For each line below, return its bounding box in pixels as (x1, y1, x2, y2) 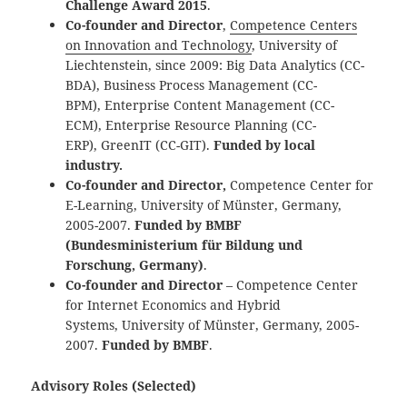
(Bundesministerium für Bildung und (65, 235, 303, 253)
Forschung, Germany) (65, 255, 204, 273)
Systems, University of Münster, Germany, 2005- (65, 315, 360, 333)
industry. (65, 155, 124, 174)
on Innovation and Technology (65, 35, 253, 54)
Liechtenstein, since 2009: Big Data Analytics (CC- (65, 55, 365, 74)
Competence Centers (230, 15, 358, 34)
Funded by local (210, 135, 316, 154)
